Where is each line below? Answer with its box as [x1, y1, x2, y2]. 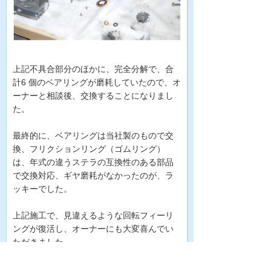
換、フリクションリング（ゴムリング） [13, 144, 165, 154]
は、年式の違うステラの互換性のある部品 [13, 157, 174, 168]
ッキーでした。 [13, 184, 72, 194]
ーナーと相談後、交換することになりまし [13, 91, 174, 101]
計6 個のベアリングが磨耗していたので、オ [13, 77, 181, 88]
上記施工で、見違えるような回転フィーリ [13, 211, 174, 221]
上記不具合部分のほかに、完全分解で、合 [13, 64, 174, 74]
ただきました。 [13, 237, 72, 247]
